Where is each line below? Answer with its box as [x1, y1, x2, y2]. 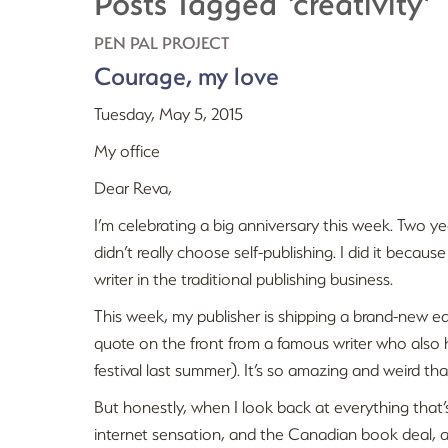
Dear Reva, [94, 176, 173, 199]
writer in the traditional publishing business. [94, 267, 394, 290]
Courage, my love [94, 59, 280, 92]
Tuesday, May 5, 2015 [94, 102, 244, 125]
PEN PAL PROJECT [94, 31, 230, 54]
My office [94, 139, 161, 162]
